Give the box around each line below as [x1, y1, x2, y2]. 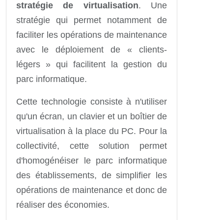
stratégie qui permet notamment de [16, 15, 167, 25]
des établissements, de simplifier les [16, 170, 167, 180]
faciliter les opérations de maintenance [16, 29, 167, 40]
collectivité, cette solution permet [16, 140, 167, 151]
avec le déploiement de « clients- [16, 44, 167, 55]
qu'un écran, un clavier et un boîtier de [16, 111, 167, 121]
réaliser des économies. [16, 199, 110, 210]
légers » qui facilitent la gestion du [16, 59, 167, 69]
